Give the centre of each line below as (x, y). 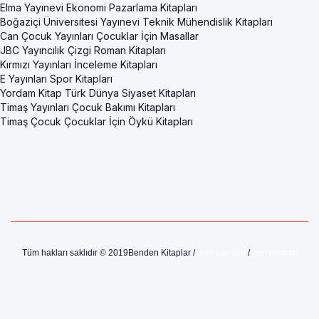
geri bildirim (274, 253)
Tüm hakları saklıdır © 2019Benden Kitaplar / (109, 253)
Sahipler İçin (221, 253)
